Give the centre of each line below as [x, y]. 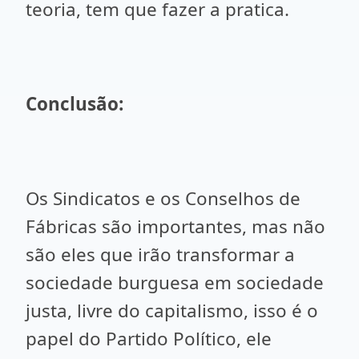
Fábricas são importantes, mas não [175, 226]
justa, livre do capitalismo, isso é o [172, 311]
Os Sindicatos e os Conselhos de [163, 198]
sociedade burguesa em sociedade [175, 282]
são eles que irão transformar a [160, 254]
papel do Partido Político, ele [149, 339]
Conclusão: [75, 104]
